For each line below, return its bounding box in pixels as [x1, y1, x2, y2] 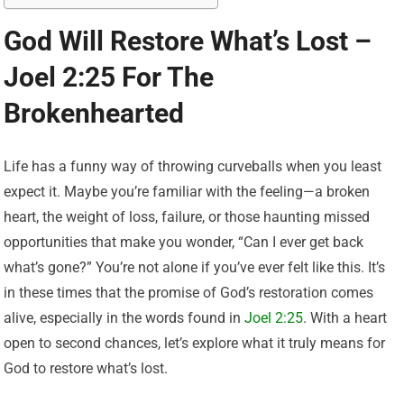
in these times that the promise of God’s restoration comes [4, 284, 374, 302]
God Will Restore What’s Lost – [4, 25, 372, 58]
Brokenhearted [4, 97, 185, 130]
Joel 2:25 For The [4, 61, 215, 94]
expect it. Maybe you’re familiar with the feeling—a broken [4, 183, 371, 201]
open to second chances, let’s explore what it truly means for [4, 335, 386, 353]
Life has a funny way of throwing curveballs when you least [4, 158, 382, 176]
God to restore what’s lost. [4, 360, 169, 378]
